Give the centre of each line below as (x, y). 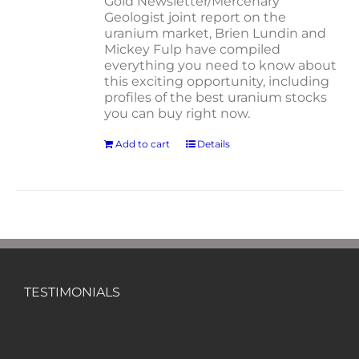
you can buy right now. (177, 113)
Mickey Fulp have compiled (193, 49)
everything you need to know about (221, 65)
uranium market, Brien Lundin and (216, 33)
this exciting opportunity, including (217, 81)
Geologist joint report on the (196, 17)
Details (214, 144)
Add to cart (143, 144)
